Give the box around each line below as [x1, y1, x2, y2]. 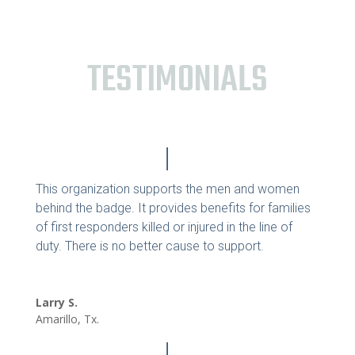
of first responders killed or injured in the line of [35, 219, 292, 235]
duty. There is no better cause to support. [35, 238, 264, 254]
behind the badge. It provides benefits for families [35, 200, 311, 216]
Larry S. [35, 294, 78, 310]
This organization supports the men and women [35, 181, 300, 197]
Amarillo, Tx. [35, 311, 99, 326]
